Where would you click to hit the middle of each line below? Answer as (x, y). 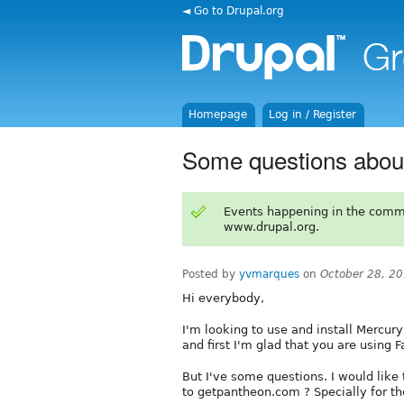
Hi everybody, (223, 298)
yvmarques (269, 274)
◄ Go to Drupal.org (233, 10)
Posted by (211, 274)
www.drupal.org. (271, 226)
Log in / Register (313, 115)
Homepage (218, 115)
